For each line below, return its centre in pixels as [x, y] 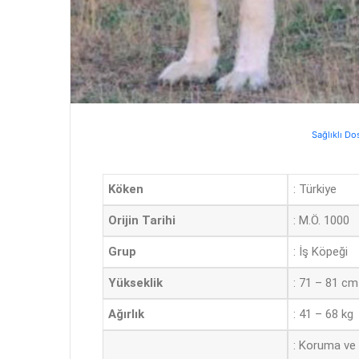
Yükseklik [135, 283]
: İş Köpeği [321, 252]
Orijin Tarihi [142, 221]
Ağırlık [126, 315]
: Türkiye [315, 190]
